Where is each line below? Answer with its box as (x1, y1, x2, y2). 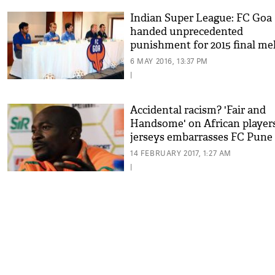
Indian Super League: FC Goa (130, 12, 272, 25)
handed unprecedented (130, 25, 243, 38)
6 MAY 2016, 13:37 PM (130, 56, 208, 66)
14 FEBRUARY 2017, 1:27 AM (130, 148, 231, 158)
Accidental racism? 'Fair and (130, 104, 266, 117)
